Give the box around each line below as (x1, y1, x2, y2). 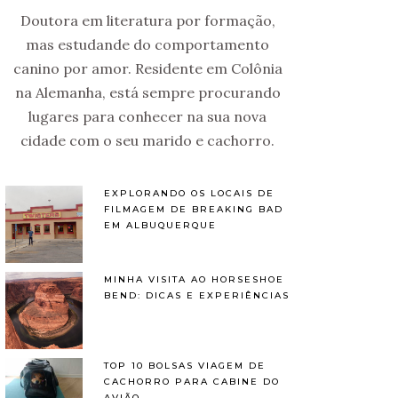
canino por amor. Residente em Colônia (12, 60, 283, 77)
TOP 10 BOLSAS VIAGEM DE (104, 360, 266, 371)
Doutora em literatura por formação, (20, 12, 275, 29)
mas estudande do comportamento (26, 36, 269, 53)
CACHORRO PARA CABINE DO (104, 376, 280, 387)
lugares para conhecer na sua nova (28, 107, 267, 125)
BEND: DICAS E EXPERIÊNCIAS (104, 290, 290, 301)
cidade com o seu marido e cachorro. (20, 131, 275, 149)
